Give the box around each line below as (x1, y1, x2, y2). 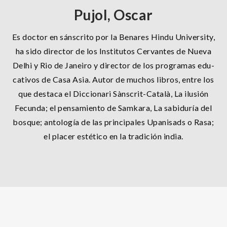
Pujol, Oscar (73, 6, 153, 23)
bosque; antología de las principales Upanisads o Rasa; (13, 117, 214, 127)
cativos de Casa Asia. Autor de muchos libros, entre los (13, 74, 214, 84)
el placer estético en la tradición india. (44, 131, 183, 141)
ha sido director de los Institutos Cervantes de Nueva (15, 46, 212, 56)
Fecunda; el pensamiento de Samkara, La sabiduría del (15, 102, 212, 112)
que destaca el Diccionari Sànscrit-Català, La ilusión (18, 88, 209, 98)
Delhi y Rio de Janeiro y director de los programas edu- (12, 60, 215, 70)
